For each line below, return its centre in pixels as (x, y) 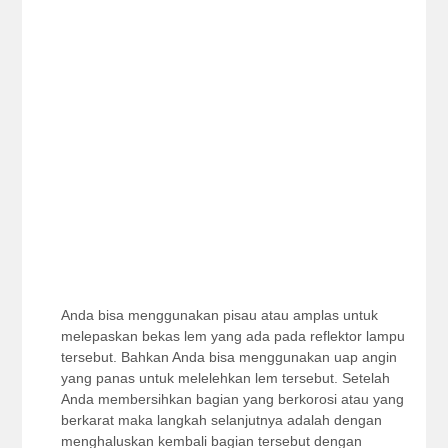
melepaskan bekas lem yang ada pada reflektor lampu (232, 336)
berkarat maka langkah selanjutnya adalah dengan (221, 420)
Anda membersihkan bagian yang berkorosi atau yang (232, 399)
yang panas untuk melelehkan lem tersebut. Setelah (225, 378)
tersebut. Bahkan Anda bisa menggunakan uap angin (228, 357)
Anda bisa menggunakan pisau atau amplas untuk (219, 315)
